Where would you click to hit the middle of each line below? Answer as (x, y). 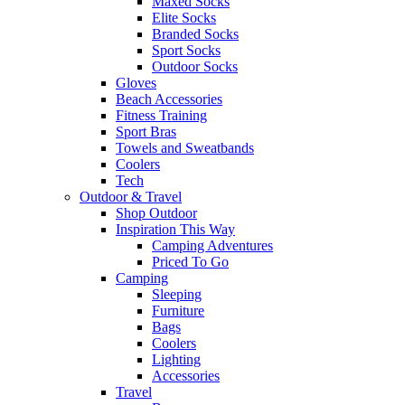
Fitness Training (161, 116)
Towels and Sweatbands (185, 148)
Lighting (176, 360)
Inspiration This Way (175, 230)
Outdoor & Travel (131, 197)
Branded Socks (195, 34)
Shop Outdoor (156, 213)
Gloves (136, 83)
